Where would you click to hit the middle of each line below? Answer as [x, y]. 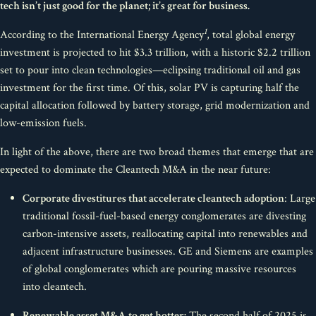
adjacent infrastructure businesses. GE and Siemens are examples [168, 251]
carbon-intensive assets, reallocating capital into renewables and [165, 234]
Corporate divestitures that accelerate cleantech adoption [153, 199]
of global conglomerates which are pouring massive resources [159, 269]
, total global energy [251, 35]
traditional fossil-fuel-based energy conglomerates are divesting [164, 216]
